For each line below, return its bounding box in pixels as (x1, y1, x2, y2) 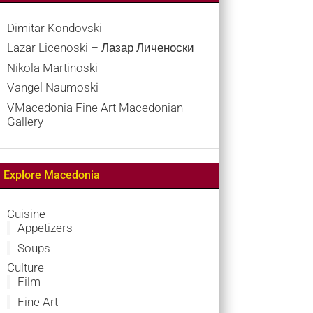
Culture (6, 261, 44, 275)
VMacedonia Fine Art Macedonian (6, 100, 183, 115)
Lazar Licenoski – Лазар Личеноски (6, 41, 194, 55)
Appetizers (17, 221, 73, 235)
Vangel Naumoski (6, 80, 99, 95)
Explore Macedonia (3, 168, 100, 182)
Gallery (6, 114, 43, 129)
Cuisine (6, 207, 45, 221)
